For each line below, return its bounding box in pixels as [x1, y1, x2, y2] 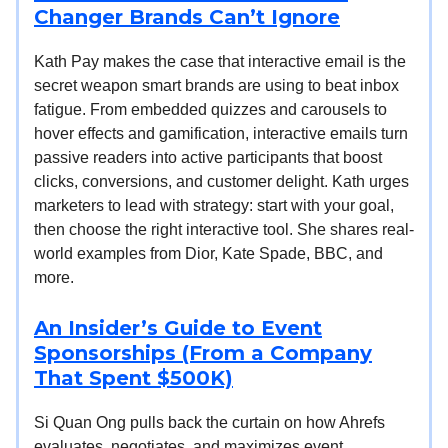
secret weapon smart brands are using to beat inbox [34, 76, 399, 94]
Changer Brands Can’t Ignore [34, 4, 340, 29]
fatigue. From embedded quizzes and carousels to [34, 100, 387, 118]
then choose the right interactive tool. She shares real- [34, 220, 414, 238]
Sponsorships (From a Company [34, 340, 372, 365]
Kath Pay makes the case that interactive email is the [34, 52, 406, 70]
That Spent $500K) [34, 365, 233, 390]
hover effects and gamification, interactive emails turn [34, 124, 408, 142]
